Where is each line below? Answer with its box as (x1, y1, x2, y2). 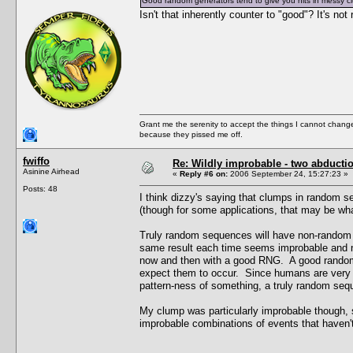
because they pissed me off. (139, 129, 243, 139)
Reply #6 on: (180, 169, 228, 178)
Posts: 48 (23, 184, 58, 193)
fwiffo (23, 154, 50, 167)
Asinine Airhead (23, 166, 80, 176)
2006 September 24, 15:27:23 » (228, 169, 348, 178)
